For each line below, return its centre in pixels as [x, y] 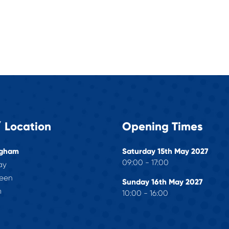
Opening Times [162, 127]
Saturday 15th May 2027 [165, 151]
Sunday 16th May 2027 [162, 182]
